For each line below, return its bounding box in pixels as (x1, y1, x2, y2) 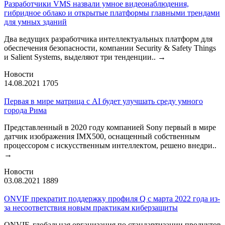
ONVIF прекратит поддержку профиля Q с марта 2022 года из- (4, 194, 220, 203)
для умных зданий (4, 17, 67, 26)
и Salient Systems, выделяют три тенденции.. (4, 52, 158, 61)
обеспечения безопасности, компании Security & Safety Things (4, 43, 216, 52)
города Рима (4, 105, 47, 115)
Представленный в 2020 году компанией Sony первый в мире (4, 123, 216, 132)
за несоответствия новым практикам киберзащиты (4, 203, 178, 212)
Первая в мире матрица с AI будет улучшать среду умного (4, 96, 203, 105)
